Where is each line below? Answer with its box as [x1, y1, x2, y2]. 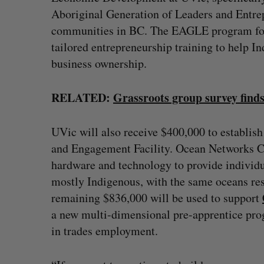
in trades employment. [51, 223, 158, 239]
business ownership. [51, 55, 147, 71]
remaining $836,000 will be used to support [51, 190, 262, 206]
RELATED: [51, 89, 113, 106]
